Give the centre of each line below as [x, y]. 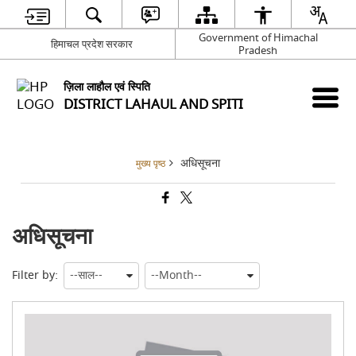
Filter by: [35, 275]
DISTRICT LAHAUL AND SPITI [154, 104]
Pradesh [258, 50]
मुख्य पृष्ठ [151, 164]
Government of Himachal [258, 37]
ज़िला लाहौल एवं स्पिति [107, 87]
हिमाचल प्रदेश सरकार [91, 44]
